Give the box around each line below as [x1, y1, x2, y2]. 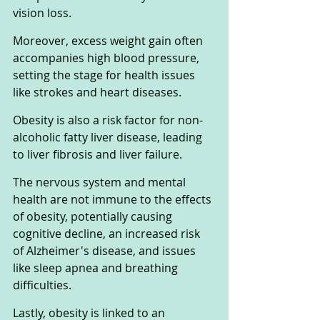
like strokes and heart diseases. [13, 84, 184, 100]
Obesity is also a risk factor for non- [13, 111, 203, 128]
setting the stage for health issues [13, 66, 198, 83]
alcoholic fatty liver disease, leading [13, 129, 205, 145]
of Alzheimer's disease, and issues [13, 242, 199, 259]
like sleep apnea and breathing [13, 259, 181, 276]
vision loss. [13, 4, 71, 21]
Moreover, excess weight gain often [13, 32, 206, 49]
